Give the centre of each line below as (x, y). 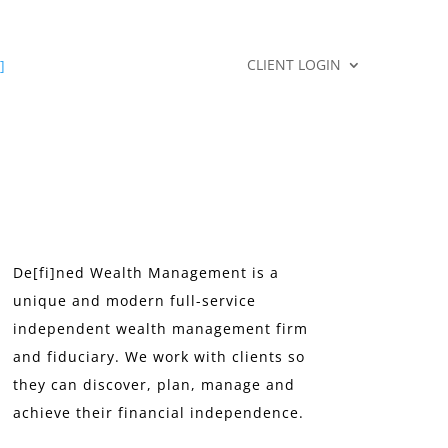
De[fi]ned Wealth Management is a (145, 273)
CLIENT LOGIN (294, 65)
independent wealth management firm (160, 329)
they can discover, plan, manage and (153, 385)
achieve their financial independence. (158, 413)
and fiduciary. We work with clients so (158, 357)
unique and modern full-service (134, 301)
